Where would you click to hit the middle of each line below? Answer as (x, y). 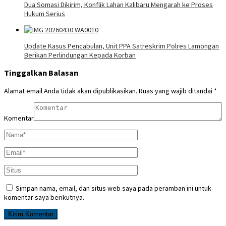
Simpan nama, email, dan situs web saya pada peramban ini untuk (114, 188)
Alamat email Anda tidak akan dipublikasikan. (71, 91)
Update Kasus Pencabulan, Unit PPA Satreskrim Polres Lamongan (122, 46)
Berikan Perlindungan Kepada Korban (80, 55)
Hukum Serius (45, 13)
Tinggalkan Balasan (41, 73)
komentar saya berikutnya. (44, 197)
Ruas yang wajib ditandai (176, 91)
